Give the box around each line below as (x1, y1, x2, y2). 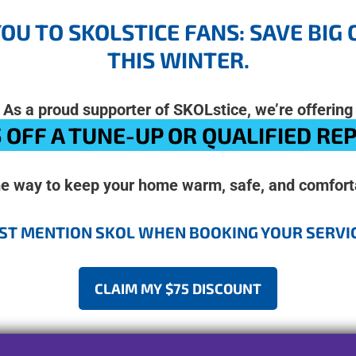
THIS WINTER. (106, 46, 250, 73)
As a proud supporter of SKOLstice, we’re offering (3, 100, 353, 119)
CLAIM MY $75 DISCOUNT (95, 280, 261, 297)
